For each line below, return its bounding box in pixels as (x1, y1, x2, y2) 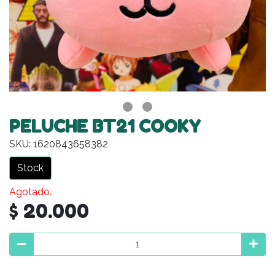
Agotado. (9, 185, 52, 198)
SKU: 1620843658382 (9, 137, 108, 150)
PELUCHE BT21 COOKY (9, 115, 201, 137)
